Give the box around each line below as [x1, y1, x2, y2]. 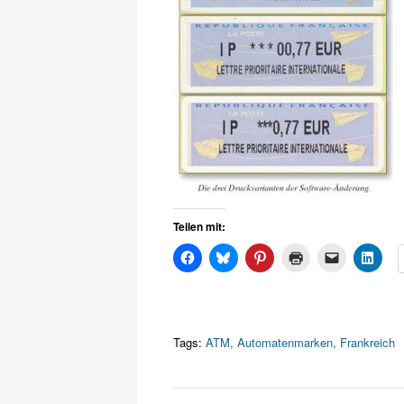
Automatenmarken [237, 334, 333, 351]
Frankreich [340, 334, 395, 351]
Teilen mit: [173, 218, 225, 234]
